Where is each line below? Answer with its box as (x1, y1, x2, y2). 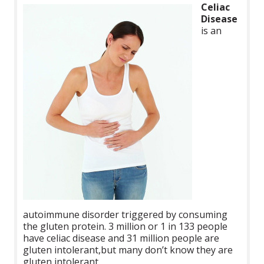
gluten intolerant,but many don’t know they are (23, 243, 233, 257)
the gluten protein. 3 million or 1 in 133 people (23, 220, 228, 233)
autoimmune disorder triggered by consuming (23, 208, 228, 222)
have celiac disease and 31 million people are (23, 232, 220, 245)
